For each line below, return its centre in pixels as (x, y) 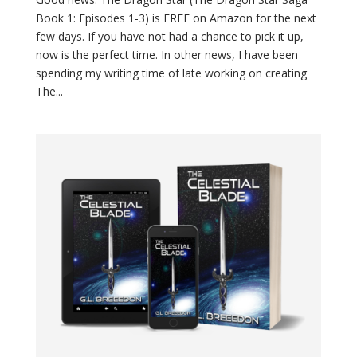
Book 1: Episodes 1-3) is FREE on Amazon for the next (176, 18)
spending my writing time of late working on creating (171, 73)
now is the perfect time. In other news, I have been (167, 55)
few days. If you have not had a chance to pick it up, (169, 37)
